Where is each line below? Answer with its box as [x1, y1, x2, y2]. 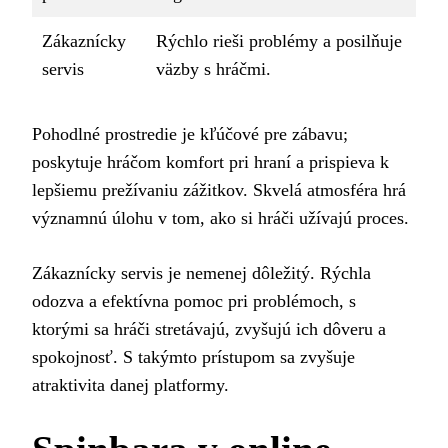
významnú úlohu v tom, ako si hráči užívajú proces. [32, 208, 409, 229]
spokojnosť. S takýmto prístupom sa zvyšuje [32, 347, 355, 368]
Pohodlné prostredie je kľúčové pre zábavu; [32, 124, 348, 145]
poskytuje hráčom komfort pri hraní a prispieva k [32, 152, 389, 173]
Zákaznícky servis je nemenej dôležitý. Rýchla [32, 263, 371, 284]
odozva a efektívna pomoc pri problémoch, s [32, 291, 356, 312]
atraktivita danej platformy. [32, 375, 229, 396]
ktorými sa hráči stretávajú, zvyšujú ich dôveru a [32, 319, 386, 340]
